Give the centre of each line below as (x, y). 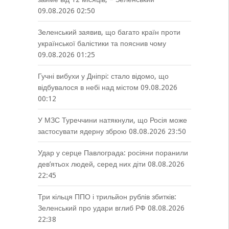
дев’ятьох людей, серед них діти (91, 164)
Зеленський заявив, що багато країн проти (109, 32)
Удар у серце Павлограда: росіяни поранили (113, 153)
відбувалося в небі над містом (88, 87)
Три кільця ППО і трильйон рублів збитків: (107, 197)
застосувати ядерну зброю (82, 131)
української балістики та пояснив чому (102, 43)
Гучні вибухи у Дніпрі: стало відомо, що (103, 76)
